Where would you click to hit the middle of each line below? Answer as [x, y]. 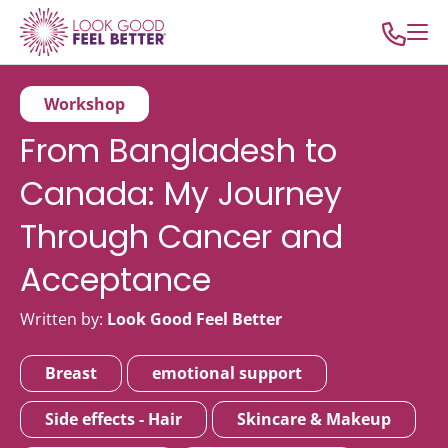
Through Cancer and [181, 236]
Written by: [61, 319]
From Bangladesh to [178, 150]
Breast [71, 373]
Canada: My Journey [181, 193]
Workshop [84, 104]
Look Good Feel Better [194, 319]
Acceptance [115, 279]
